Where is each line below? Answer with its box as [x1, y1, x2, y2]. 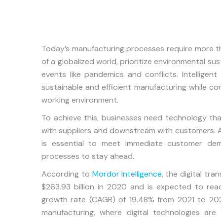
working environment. [41, 95, 118, 105]
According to [41, 169, 92, 179]
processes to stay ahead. [41, 151, 134, 161]
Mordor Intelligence [92, 169, 162, 179]
